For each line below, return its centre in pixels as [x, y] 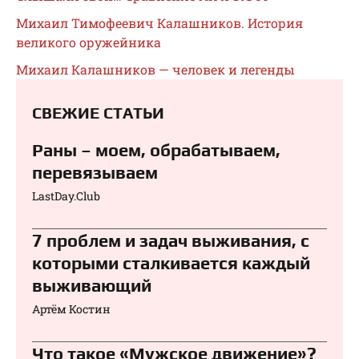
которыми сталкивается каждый [171, 263]
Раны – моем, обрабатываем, [156, 150]
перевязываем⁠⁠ [95, 173]
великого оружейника [89, 42]
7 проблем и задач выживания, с [171, 241]
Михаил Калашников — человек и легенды [155, 70]
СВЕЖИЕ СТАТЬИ [98, 113]
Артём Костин [71, 309]
